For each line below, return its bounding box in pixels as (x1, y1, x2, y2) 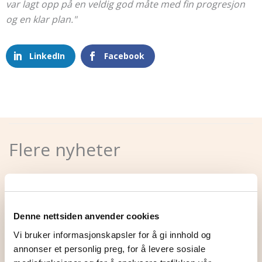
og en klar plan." (6, 12, 77, 26)
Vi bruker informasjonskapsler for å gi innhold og (13, 229, 211, 240)
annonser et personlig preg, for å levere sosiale (13, 243, 205, 254)
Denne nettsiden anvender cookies (13, 211, 159, 221)
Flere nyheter (9, 137, 120, 162)
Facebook (104, 50, 144, 61)
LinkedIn (29, 50, 65, 61)
